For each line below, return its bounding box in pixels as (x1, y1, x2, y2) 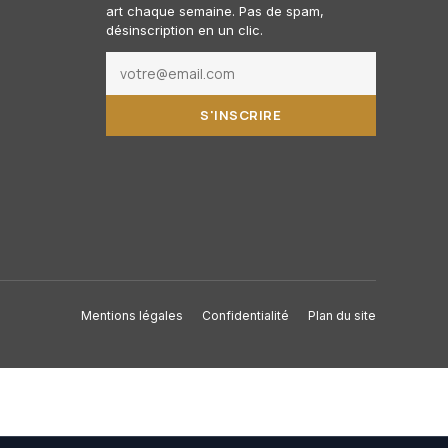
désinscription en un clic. (105, 21, 263, 38)
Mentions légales (81, 307, 183, 323)
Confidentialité (202, 307, 289, 323)
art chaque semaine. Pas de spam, (105, 2, 324, 19)
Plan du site (308, 307, 376, 323)
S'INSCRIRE (200, 105, 282, 124)
